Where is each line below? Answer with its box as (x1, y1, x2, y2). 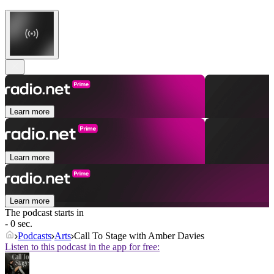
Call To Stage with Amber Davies (74, 231, 204, 242)
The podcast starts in (5, 207, 84, 218)
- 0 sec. (5, 218, 32, 229)
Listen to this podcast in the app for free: (5, 242, 160, 253)
